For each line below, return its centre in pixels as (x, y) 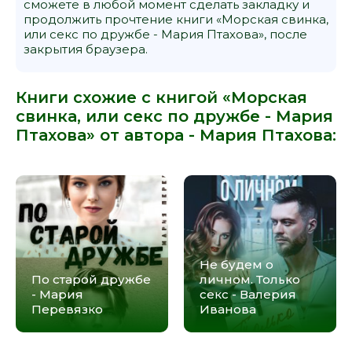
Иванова (228, 309)
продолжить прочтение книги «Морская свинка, (176, 19)
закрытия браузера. (86, 49)
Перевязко (67, 309)
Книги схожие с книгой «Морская (161, 97)
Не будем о (236, 264)
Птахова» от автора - (108, 135)
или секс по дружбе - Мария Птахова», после (165, 34)
